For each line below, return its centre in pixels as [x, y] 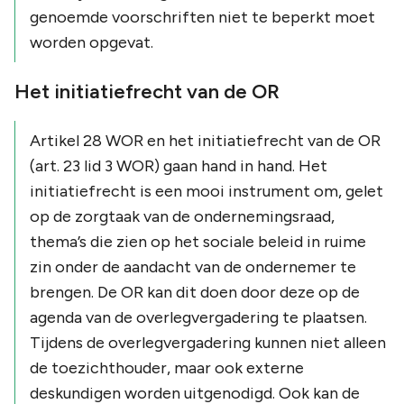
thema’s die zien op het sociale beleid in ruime [198, 241]
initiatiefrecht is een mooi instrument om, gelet [207, 191]
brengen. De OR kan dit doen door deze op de [195, 292]
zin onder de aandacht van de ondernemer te [193, 266]
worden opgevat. [92, 42]
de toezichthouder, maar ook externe [167, 367]
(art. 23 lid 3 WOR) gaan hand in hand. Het [179, 165]
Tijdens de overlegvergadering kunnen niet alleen [208, 342]
